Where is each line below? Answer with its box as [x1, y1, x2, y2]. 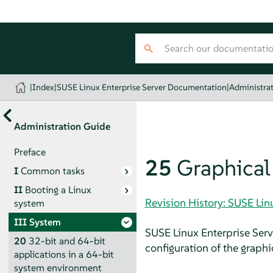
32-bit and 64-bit [28, 234, 105, 247]
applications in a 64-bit [13, 247, 114, 261]
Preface [13, 145, 46, 158]
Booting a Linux [24, 183, 91, 196]
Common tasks [20, 164, 85, 177]
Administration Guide [13, 120, 110, 132]
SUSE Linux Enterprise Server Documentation [57, 82, 227, 93]
